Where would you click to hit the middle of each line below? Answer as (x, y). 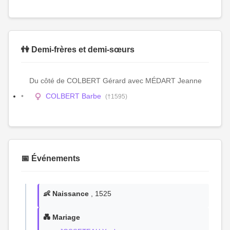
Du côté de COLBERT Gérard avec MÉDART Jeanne (116, 81)
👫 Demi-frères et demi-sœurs (78, 50)
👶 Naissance (66, 194)
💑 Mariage (62, 217)
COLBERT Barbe (74, 96)
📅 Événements (51, 158)
